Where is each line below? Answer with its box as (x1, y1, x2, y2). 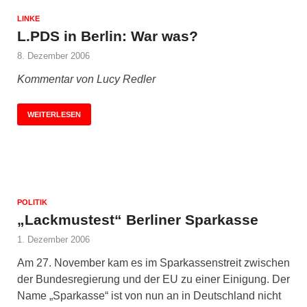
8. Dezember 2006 (17, 50, 90, 61)
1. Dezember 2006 (17, 234, 90, 245)
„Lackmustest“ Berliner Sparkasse (17, 211, 258, 228)
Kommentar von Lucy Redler (17, 73, 156, 85)
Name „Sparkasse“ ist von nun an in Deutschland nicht (17, 289, 281, 302)
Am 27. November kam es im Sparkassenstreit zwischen (17, 256, 290, 269)
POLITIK (17, 197, 47, 206)
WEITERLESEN (27, 110, 81, 119)
